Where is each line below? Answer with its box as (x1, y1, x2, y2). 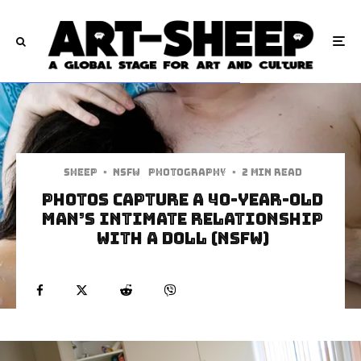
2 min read (241, 165, 302, 179)
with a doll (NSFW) (96, 227, 269, 249)
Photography (147, 165, 226, 179)
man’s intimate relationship (42, 208, 323, 230)
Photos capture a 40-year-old (42, 189, 323, 210)
